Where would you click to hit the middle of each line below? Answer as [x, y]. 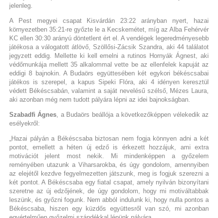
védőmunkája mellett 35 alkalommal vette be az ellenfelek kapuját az [109, 65]
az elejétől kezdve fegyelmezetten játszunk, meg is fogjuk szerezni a [109, 174]
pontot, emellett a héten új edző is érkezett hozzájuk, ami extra [109, 147]
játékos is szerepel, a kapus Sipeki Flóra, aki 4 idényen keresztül [109, 82]
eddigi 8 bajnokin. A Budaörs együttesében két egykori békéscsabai [109, 73]
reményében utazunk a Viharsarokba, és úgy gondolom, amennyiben [109, 165]
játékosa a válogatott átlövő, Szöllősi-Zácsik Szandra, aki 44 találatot [109, 47]
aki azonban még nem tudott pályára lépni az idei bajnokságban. [100, 100]
